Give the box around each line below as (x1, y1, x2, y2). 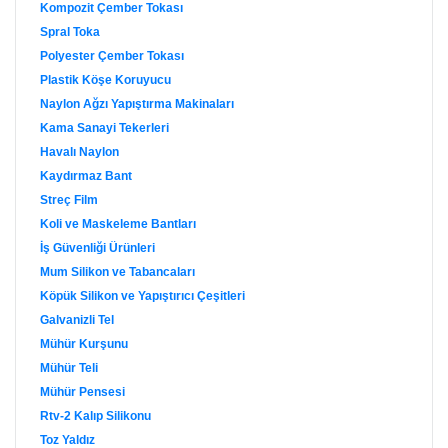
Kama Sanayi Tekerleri (40, 121, 169, 135)
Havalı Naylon (40, 145, 119, 159)
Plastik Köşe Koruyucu (40, 73, 171, 87)
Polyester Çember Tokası (40, 49, 184, 63)
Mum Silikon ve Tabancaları (40, 265, 195, 279)
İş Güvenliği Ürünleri (40, 241, 155, 255)
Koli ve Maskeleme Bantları (40, 217, 196, 231)
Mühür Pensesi (40, 385, 125, 399)
